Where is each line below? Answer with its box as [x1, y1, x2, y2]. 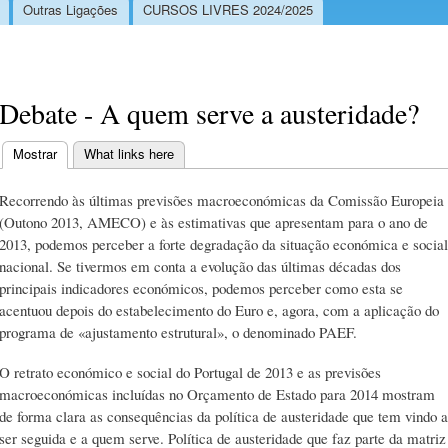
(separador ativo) [57, 143, 154, 163]
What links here [84, 143, 174, 163]
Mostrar [13, 143, 57, 163]
